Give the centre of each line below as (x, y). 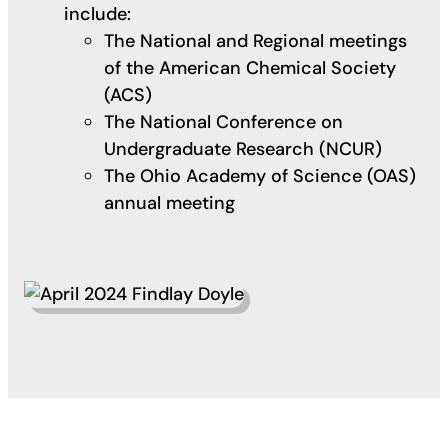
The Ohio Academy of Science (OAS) (260, 175)
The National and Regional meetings (255, 40)
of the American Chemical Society (250, 67)
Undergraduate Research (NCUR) (245, 148)
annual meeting (177, 202)
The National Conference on (223, 121)
